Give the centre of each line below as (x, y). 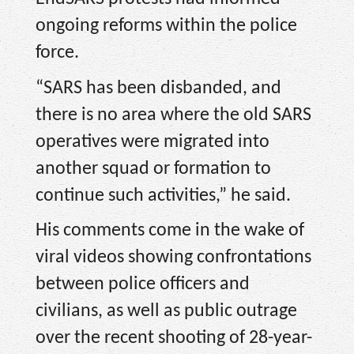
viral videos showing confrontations (173, 258)
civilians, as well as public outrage (166, 312)
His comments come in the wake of (170, 231)
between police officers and (143, 285)
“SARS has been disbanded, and (158, 88)
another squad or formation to (153, 169)
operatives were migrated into (153, 142)
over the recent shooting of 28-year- (174, 339)
